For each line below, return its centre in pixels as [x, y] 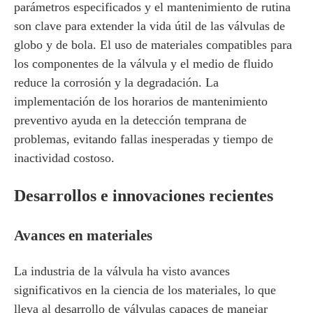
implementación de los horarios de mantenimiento [141, 101]
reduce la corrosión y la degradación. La [116, 82]
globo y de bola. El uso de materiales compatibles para [153, 45]
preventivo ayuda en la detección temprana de [130, 120]
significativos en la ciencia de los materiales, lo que [145, 290]
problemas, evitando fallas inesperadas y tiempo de [144, 139]
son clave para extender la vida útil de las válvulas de [150, 26]
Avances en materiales [83, 235]
